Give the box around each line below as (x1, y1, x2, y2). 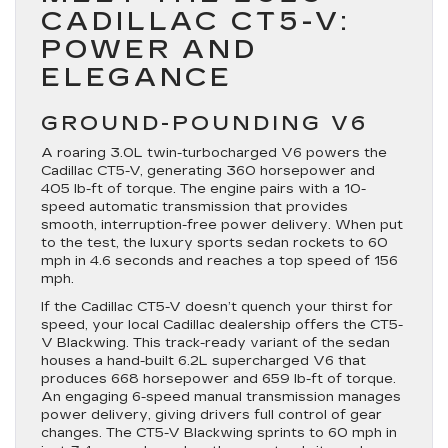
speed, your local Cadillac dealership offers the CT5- (41, 317, 403, 333)
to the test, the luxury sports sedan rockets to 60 (41, 235, 388, 251)
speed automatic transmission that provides (41, 199, 348, 215)
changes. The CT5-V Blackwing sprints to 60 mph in (41, 425, 397, 441)
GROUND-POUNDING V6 (41, 111, 368, 135)
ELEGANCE (41, 62, 234, 93)
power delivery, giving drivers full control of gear (41, 407, 382, 423)
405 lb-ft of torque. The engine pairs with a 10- (41, 181, 366, 197)
